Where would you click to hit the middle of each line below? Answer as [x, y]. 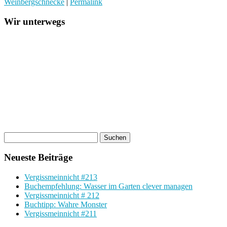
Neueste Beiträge [38, 158]
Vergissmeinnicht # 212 [62, 196]
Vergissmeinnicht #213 [61, 177]
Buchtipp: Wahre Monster [66, 205]
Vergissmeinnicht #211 [61, 214]
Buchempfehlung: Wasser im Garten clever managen [108, 186]
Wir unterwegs [34, 22]
